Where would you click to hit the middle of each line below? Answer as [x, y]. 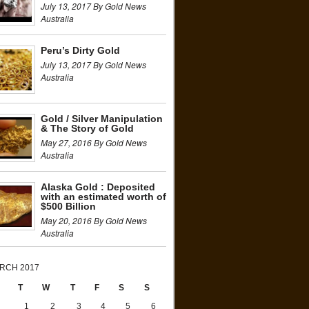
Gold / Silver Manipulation [102, 119]
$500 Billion [68, 206]
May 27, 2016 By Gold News [94, 142]
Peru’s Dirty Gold [80, 50]
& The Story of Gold [87, 128]
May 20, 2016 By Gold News [94, 220]
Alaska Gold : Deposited [98, 187]
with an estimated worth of [103, 197]
